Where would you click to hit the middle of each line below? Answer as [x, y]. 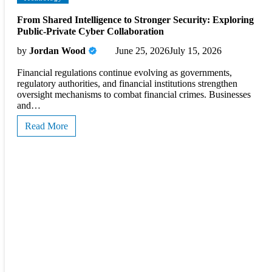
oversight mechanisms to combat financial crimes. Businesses [134, 94]
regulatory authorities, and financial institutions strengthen [127, 83]
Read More [46, 126]
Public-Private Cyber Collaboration [90, 32]
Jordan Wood [57, 50]
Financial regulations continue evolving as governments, [124, 72]
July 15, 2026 [195, 50]
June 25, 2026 [142, 50]
